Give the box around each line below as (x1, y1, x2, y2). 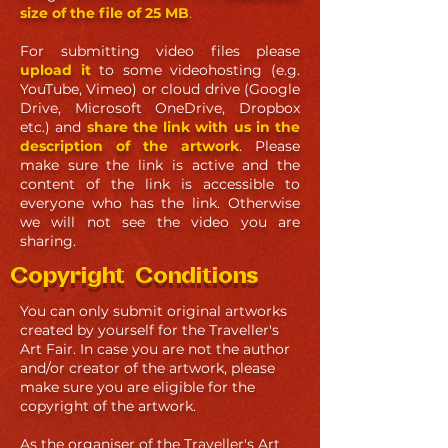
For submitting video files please (20, 42, 300, 60)
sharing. (20, 232, 80, 250)
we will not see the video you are (20, 213, 300, 231)
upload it (20, 61, 91, 79)
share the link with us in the (86, 118, 300, 136)
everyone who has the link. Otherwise (20, 194, 300, 212)
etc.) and (20, 118, 87, 136)
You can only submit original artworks (20, 302, 287, 320)
